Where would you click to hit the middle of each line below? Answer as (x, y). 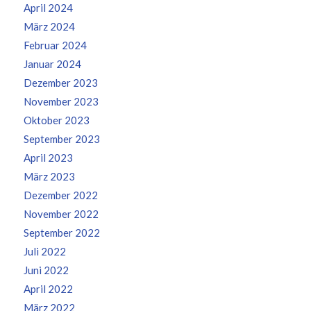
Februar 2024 (55, 45)
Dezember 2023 (60, 83)
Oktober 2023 (56, 120)
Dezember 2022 (60, 195)
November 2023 (61, 102)
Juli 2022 (44, 252)
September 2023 (61, 139)
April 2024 (48, 8)
